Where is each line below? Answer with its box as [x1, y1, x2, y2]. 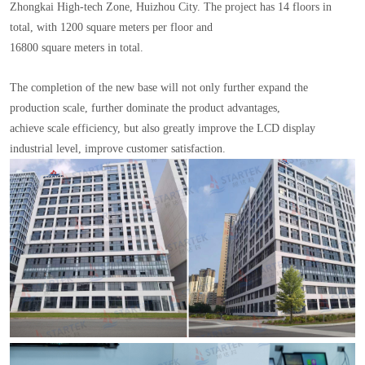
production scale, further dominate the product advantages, [9, 101, 284, 114]
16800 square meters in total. [9, 41, 143, 54]
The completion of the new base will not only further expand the [9, 81, 308, 94]
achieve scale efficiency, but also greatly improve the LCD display [9, 121, 315, 134]
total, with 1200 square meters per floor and [9, 20, 216, 33]
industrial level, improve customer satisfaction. [9, 142, 226, 155]
